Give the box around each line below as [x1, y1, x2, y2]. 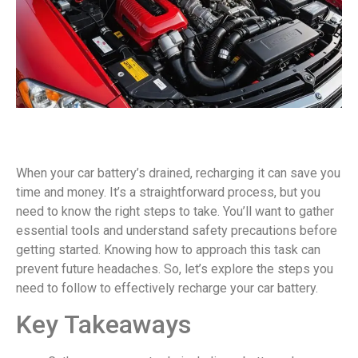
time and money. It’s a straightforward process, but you [16, 184, 320, 200]
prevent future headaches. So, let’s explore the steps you [16, 261, 333, 276]
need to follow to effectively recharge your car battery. [16, 280, 318, 296]
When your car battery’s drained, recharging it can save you [16, 165, 340, 181]
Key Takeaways [16, 309, 191, 340]
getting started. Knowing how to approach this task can [16, 241, 320, 257]
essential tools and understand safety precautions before [16, 222, 337, 238]
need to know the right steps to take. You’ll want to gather [16, 203, 334, 219]
